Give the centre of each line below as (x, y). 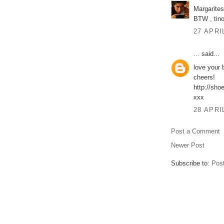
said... (209, 54)
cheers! (204, 77)
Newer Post (188, 145)
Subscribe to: (191, 163)
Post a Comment (195, 131)
